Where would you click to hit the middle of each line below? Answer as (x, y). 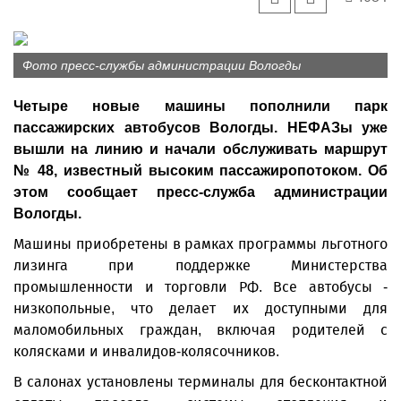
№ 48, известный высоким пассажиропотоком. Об (200, 171)
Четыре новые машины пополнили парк (200, 106)
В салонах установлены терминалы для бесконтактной (200, 382)
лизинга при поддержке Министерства (200, 265)
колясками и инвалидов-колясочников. (146, 351)
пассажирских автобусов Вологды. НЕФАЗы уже (200, 128)
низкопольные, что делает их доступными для (200, 308)
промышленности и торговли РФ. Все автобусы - (200, 287)
